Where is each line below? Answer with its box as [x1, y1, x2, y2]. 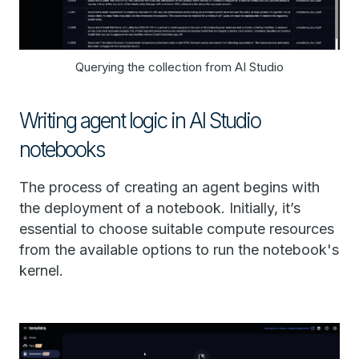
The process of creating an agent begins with [19, 179, 320, 196]
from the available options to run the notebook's [19, 241, 339, 259]
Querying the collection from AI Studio [75, 59, 284, 75]
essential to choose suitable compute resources [19, 220, 334, 238]
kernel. [19, 262, 63, 280]
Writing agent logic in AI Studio [19, 108, 260, 134]
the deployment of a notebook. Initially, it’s [19, 200, 301, 217]
